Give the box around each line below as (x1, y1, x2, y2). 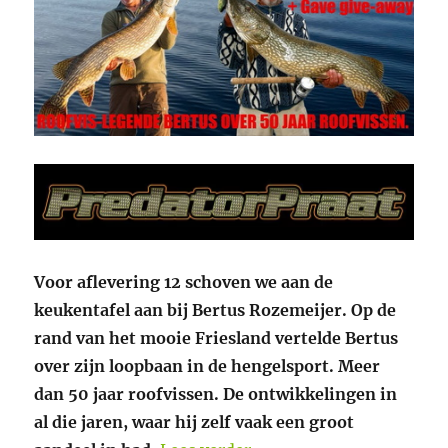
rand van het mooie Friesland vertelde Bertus (34, 328, 399, 349)
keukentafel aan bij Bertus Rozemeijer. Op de (34, 300, 397, 321)
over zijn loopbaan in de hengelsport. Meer (34, 356, 381, 377)
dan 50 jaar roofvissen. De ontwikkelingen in (34, 384, 398, 405)
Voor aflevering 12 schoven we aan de (34, 272, 334, 293)
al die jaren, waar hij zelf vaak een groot (34, 412, 355, 433)
